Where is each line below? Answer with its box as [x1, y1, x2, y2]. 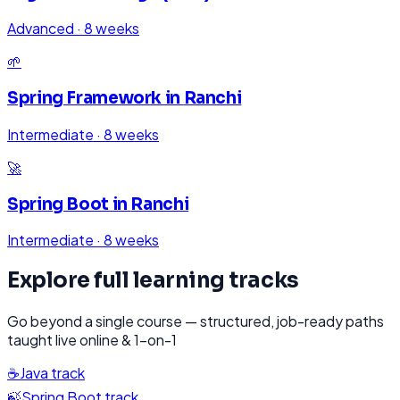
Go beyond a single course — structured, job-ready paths [7, 312, 384, 331]
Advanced [7, 19, 74, 38]
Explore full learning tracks [7, 267, 299, 295]
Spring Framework [7, 87, 162, 109]
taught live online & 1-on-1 [7, 330, 177, 350]
